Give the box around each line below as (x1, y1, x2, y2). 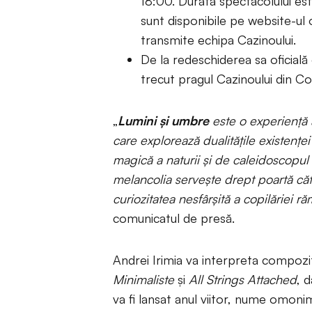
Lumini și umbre (118, 113, 212, 128)
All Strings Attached (189, 272, 297, 287)
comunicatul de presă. (113, 210, 235, 226)
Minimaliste (113, 272, 174, 287)
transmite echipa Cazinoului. (141, 32, 296, 47)
